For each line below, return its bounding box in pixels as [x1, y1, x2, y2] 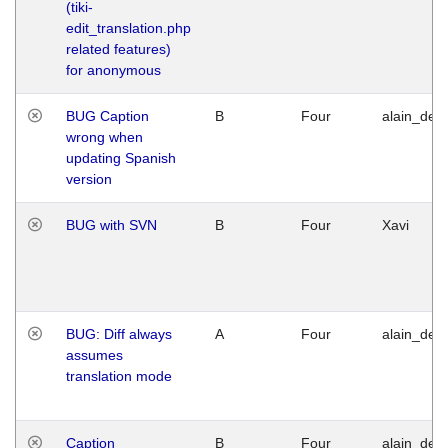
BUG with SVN [66, 216, 157, 233]
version [66, 170, 112, 187]
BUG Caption [66, 107, 149, 124]
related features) [66, 40, 171, 57]
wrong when [66, 128, 143, 145]
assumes [66, 346, 123, 363]
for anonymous [66, 61, 161, 78]
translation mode [66, 367, 172, 384]
